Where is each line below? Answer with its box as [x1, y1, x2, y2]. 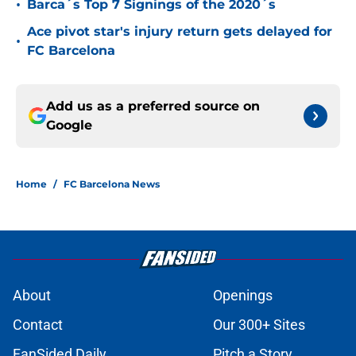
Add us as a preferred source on [46, 99, 260, 114]
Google [46, 118, 92, 133]
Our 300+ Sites [213, 316, 305, 334]
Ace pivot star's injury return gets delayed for [27, 24, 332, 40]
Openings [213, 287, 273, 304]
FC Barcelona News [64, 178, 160, 191]
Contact [13, 316, 63, 334]
